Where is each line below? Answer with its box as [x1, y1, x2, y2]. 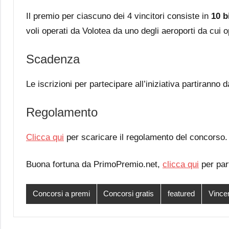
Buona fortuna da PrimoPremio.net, [26, 159, 163, 169]
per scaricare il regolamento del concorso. [64, 132, 227, 142]
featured [167, 189, 195, 198]
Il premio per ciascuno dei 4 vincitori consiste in [26, 11, 211, 21]
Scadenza [26, 52, 80, 66]
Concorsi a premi [32, 189, 90, 198]
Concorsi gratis [103, 189, 154, 198]
